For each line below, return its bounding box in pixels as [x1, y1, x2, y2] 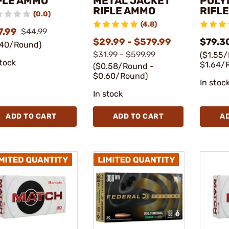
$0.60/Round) [93, 71, 148, 81]
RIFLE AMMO [93, 4, 155, 17]
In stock [93, 88, 123, 99]
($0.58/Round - [93, 61, 154, 71]
